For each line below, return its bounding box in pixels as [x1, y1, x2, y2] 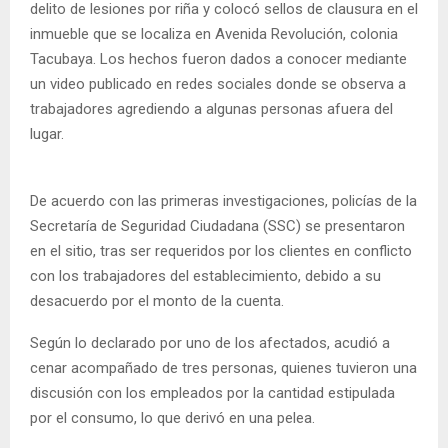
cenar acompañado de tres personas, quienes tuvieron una [30, 359, 417, 378]
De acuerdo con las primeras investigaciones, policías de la [30, 192, 417, 211]
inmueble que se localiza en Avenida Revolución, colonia [30, 25, 398, 44]
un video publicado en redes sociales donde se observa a [30, 75, 406, 94]
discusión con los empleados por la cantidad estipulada [30, 384, 395, 403]
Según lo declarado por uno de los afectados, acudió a [30, 334, 390, 353]
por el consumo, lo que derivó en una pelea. [30, 409, 315, 428]
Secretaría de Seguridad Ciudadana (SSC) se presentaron [30, 217, 405, 236]
